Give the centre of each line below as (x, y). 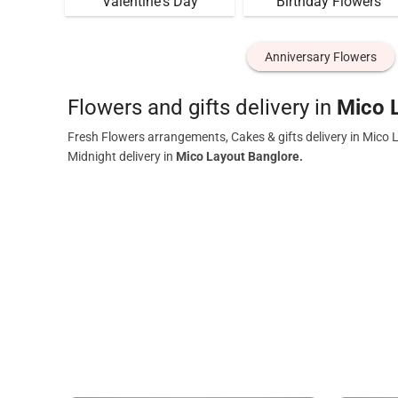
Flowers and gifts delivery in (202, 107)
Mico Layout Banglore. (239, 156)
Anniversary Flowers (320, 57)
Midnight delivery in (122, 156)
